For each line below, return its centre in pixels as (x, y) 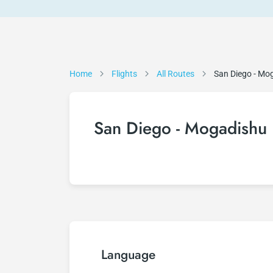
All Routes (175, 74)
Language (128, 255)
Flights (124, 74)
